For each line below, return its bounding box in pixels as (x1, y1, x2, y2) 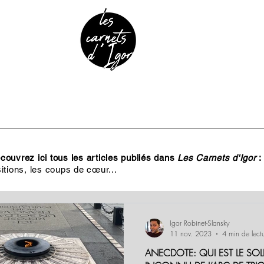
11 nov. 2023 (170, 229, 212, 239)
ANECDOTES (107, 116, 152, 124)
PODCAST (197, 116, 232, 124)
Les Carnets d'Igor (177, 153, 259, 163)
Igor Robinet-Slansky (170, 218, 230, 228)
